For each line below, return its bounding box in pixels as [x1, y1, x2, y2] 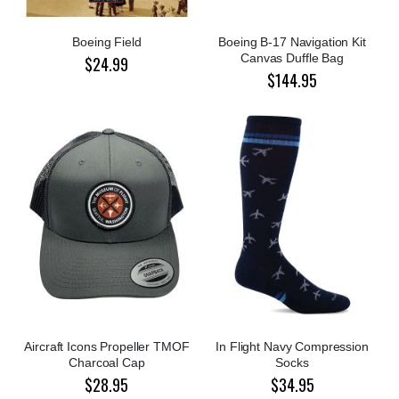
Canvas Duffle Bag [240, 51, 344, 66]
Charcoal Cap [69, 355, 145, 370]
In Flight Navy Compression [216, 339, 369, 354]
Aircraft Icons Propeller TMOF [24, 339, 190, 354]
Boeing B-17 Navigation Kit [218, 35, 366, 50]
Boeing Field [72, 35, 142, 50]
